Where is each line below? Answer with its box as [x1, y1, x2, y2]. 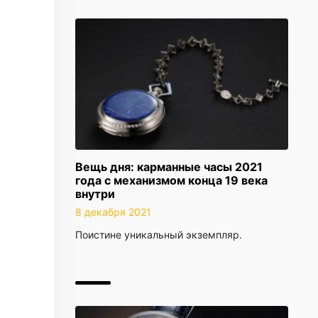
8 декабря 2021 [75, 206, 151, 218]
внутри [75, 187, 115, 201]
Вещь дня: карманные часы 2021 [75, 160, 263, 174]
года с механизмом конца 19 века [75, 173, 268, 187]
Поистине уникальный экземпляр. [75, 229, 242, 241]
